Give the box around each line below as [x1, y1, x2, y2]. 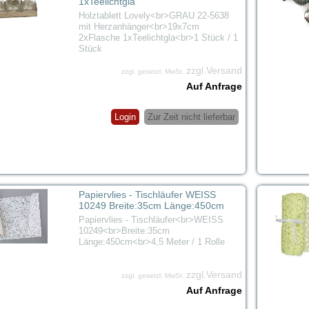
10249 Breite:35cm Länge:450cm [78, 199, 224, 211]
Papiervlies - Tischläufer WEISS [78, 188, 216, 200]
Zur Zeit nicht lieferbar [147, 111, 235, 122]
